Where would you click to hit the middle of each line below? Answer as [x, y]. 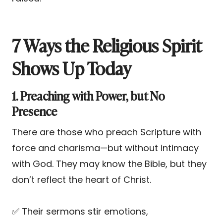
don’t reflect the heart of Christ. [82, 179]
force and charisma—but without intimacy [105, 148]
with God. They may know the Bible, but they [109, 164]
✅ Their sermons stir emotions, [80, 211]
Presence [34, 111]
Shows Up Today [72, 67]
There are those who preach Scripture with [107, 132]
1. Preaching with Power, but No [88, 95]
